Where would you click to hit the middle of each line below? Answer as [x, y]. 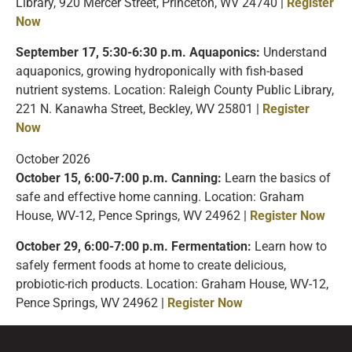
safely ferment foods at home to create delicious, [151, 266]
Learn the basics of [276, 178]
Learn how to [289, 247]
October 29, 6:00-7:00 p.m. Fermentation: [134, 247]
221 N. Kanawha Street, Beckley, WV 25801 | [139, 110]
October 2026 [53, 159]
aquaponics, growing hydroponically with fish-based [159, 72]
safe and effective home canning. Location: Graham [160, 197]
